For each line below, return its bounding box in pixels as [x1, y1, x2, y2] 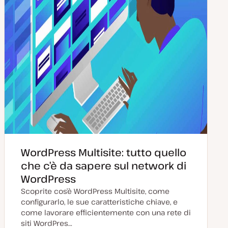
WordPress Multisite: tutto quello [21, 146, 186, 159]
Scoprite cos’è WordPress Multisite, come [21, 186, 169, 196]
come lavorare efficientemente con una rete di [21, 208, 191, 217]
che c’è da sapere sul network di [21, 159, 186, 173]
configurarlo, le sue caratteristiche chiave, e [21, 197, 178, 207]
